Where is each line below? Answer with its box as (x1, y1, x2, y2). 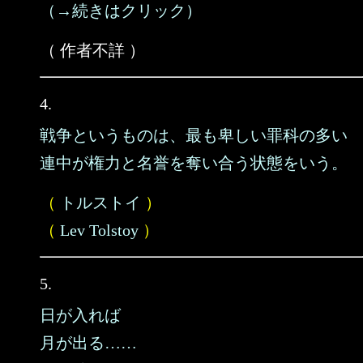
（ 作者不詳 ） (40, 41, 145, 59)
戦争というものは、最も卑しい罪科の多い (40, 126, 348, 144)
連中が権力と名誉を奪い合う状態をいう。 (40, 154, 348, 172)
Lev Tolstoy (60, 221, 139, 239)
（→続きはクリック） (40, 2, 202, 19)
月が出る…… (40, 334, 137, 352)
